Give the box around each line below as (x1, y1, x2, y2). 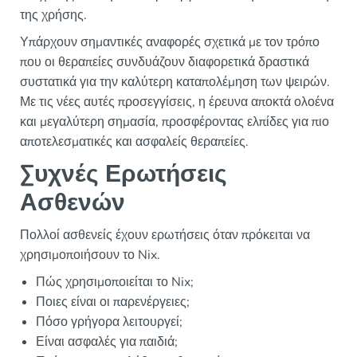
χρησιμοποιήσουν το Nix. (20, 246, 160, 265)
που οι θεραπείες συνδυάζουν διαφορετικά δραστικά (20, 53, 309, 72)
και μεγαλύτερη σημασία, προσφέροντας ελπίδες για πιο (20, 113, 329, 131)
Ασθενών (20, 186, 125, 220)
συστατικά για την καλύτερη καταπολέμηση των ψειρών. (20, 73, 330, 92)
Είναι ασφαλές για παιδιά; (36, 333, 178, 351)
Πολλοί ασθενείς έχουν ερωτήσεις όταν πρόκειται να (20, 226, 310, 245)
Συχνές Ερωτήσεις (20, 158, 227, 191)
